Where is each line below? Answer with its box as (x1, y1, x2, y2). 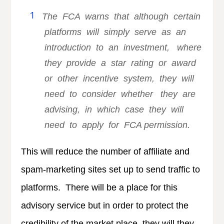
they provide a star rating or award (42, 57, 196, 68)
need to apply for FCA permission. (42, 119, 190, 130)
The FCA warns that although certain (42, 11, 201, 21)
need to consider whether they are (42, 88, 196, 99)
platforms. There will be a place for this (21, 182, 178, 192)
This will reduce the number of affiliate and (21, 146, 190, 156)
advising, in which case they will (42, 104, 184, 114)
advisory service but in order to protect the (21, 200, 189, 210)
